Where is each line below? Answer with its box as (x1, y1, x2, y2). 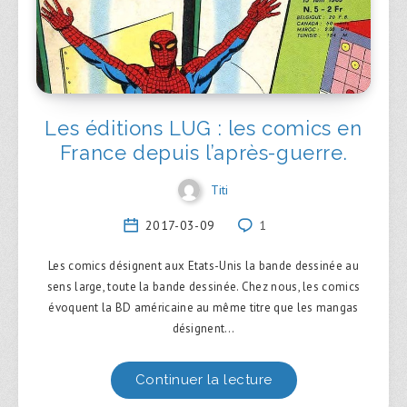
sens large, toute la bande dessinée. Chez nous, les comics (46, 279, 361, 295)
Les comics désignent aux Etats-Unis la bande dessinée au (48, 258, 359, 274)
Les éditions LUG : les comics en (45, 115, 362, 140)
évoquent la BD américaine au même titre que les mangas (48, 300, 359, 316)
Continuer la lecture (134, 372, 273, 389)
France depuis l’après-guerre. (59, 140, 348, 164)
